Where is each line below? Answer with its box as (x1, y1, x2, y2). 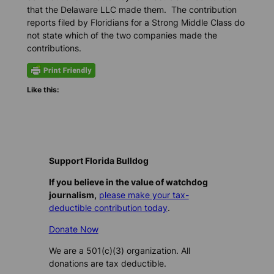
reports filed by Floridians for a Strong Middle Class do (26, 17, 245, 28)
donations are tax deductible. (48, 258, 166, 269)
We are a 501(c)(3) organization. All (48, 245, 190, 256)
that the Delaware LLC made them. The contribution (26, 4, 237, 15)
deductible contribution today (48, 202, 168, 213)
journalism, (48, 189, 97, 200)
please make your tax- (98, 189, 189, 200)
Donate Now (48, 223, 98, 234)
